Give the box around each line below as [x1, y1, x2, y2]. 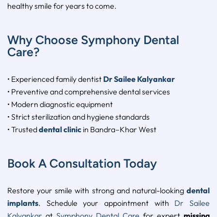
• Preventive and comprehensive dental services [7, 87, 170, 97]
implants [7, 198, 38, 208]
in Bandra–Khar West [81, 124, 156, 135]
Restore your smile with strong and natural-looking [7, 186, 186, 196]
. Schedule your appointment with [38, 198, 175, 208]
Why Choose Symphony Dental [7, 32, 179, 47]
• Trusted [7, 124, 37, 135]
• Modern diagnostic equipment [7, 99, 113, 109]
